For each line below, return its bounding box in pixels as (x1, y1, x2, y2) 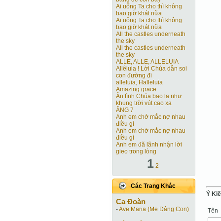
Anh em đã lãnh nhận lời (116, 141, 182, 148)
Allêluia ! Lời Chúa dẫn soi (116, 65, 187, 72)
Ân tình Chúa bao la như (116, 93, 182, 100)
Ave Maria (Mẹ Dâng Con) (119, 206, 189, 213)
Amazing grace (116, 86, 156, 93)
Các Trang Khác (131, 183, 176, 189)
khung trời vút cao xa (116, 100, 172, 107)
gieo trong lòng (116, 148, 156, 155)
